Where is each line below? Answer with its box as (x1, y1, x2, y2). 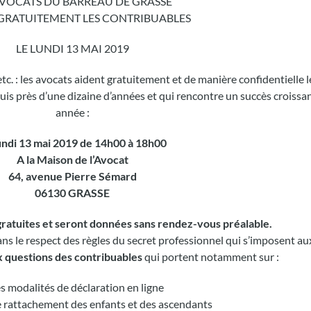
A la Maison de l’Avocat (16, 152, 128, 166)
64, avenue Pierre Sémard (8, 169, 137, 183)
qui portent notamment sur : (142, 249, 279, 263)
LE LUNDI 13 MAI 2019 (15, 41, 129, 55)
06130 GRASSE (35, 185, 110, 199)
